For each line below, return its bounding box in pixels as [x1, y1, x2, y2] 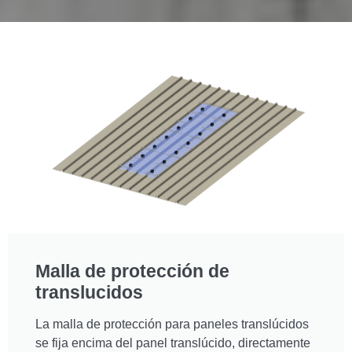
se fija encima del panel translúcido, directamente [35, 335, 310, 350]
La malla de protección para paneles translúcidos [35, 317, 309, 331]
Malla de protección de [35, 260, 229, 281]
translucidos [35, 281, 143, 302]
